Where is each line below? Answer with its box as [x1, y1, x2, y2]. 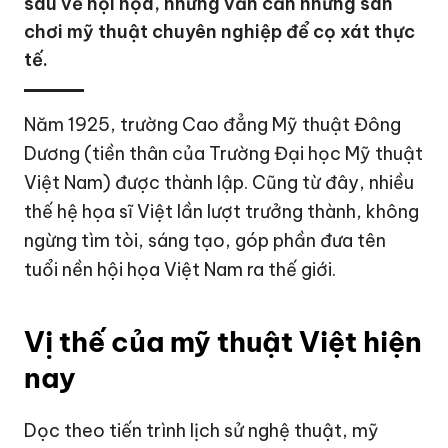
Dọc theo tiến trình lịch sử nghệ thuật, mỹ [24, 419, 380, 442]
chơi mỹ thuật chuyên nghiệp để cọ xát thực [24, 20, 416, 43]
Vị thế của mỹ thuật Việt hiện [24, 324, 423, 359]
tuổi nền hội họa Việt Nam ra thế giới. [24, 258, 337, 281]
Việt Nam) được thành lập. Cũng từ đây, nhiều [24, 171, 415, 194]
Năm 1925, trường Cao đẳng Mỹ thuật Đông [24, 113, 402, 136]
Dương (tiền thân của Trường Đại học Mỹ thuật [24, 142, 424, 165]
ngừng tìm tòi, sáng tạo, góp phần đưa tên [24, 229, 387, 252]
